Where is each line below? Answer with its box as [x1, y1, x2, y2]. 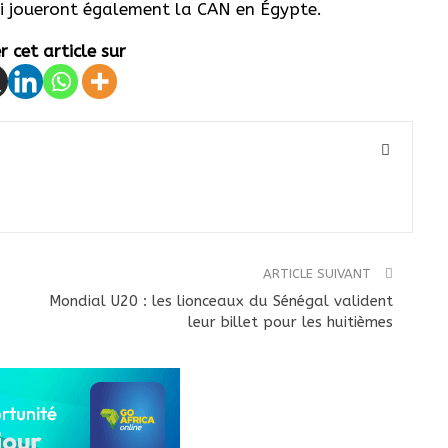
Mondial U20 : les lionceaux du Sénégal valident [49, 291, 394, 310]
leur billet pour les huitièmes [188, 312, 394, 331]
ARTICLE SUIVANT [263, 265, 376, 281]
